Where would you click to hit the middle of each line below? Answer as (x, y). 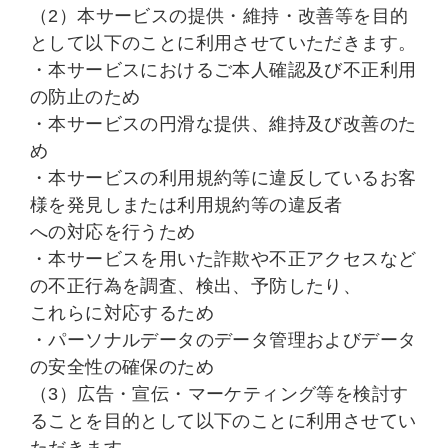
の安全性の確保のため (122, 367)
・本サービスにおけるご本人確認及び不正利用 (223, 70)
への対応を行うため (113, 232)
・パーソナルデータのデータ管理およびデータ (223, 340)
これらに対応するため (122, 313)
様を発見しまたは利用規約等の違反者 (186, 205)
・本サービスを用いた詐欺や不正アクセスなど (223, 259)
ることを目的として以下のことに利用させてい (223, 421)
